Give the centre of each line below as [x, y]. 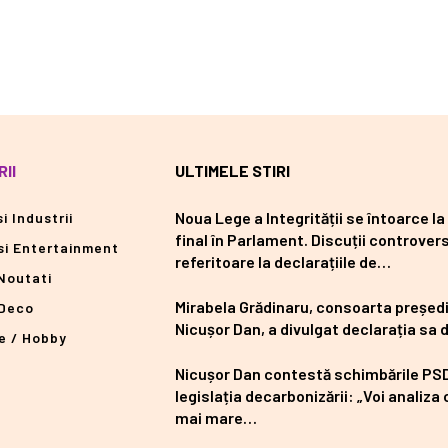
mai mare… [215, 418]
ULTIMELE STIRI [232, 171]
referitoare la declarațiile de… [282, 262]
